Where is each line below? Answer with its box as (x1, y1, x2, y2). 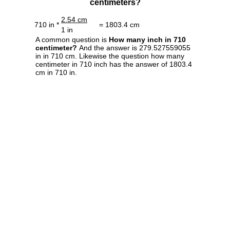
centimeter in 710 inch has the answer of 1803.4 (35, 60, 192, 68)
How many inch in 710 (109, 35, 186, 44)
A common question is (35, 35, 109, 44)
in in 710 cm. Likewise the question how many (35, 51, 184, 60)
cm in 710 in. (35, 68, 77, 76)
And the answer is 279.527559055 (77, 43, 190, 52)
